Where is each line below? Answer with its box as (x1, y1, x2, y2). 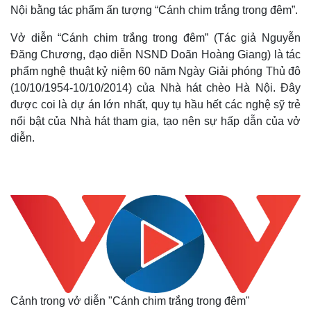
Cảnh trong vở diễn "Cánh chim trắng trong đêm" (10, 294, 250, 307)
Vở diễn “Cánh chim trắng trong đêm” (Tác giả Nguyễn (10, 32, 301, 44)
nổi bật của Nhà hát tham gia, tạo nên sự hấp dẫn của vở (10, 115, 301, 127)
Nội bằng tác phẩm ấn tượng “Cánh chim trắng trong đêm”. (10, 4, 298, 16)
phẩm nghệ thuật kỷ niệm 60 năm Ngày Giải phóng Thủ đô (10, 65, 301, 77)
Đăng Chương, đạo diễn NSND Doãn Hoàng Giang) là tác (10, 49, 301, 60)
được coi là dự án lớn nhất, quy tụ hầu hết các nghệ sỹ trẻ (10, 99, 301, 110)
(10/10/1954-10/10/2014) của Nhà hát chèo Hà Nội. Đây (10, 82, 301, 94)
